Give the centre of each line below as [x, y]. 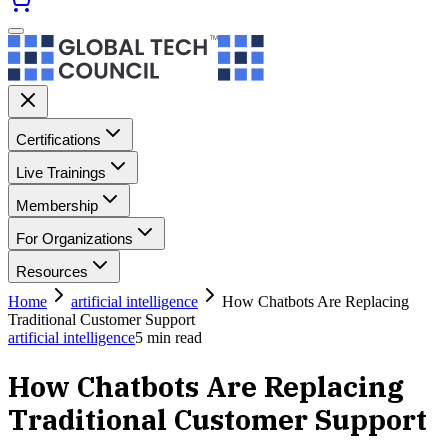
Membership [57, 205]
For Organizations [74, 238]
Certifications [58, 139]
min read [172, 337]
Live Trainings [61, 172]
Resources [52, 271]
